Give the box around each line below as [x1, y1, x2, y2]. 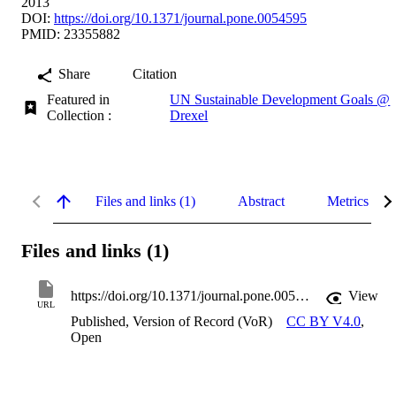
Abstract [238, 193, 285, 209]
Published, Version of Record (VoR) [71, 314, 272, 330]
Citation [133, 65, 177, 81]
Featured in [47, 91, 110, 107]
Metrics [327, 193, 369, 209]
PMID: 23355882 [21, 26, 120, 42]
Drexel [170, 107, 209, 123]
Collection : [47, 107, 119, 123]
